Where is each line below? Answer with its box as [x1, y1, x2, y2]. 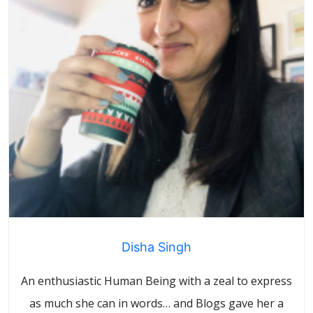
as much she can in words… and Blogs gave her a [29, 296, 284, 312]
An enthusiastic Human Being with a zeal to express [21, 273, 292, 289]
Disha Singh [122, 240, 191, 255]
